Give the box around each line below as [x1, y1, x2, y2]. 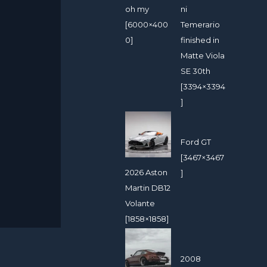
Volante [125, 198, 155, 208]
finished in [181, 35, 220, 45]
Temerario [181, 19, 221, 29]
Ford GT [181, 136, 212, 147]
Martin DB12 [125, 182, 170, 193]
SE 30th [181, 66, 211, 76]
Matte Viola [181, 50, 225, 60]
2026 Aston [125, 167, 167, 177]
